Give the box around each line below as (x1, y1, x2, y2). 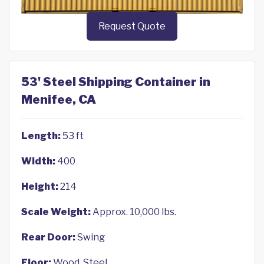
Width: (21, 156, 55, 167)
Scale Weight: (21, 206, 91, 218)
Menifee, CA (21, 93, 96, 107)
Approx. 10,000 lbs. (91, 206, 176, 218)
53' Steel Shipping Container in (21, 75, 210, 90)
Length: (21, 130, 61, 142)
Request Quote (98, 21, 166, 32)
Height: (21, 181, 58, 193)
